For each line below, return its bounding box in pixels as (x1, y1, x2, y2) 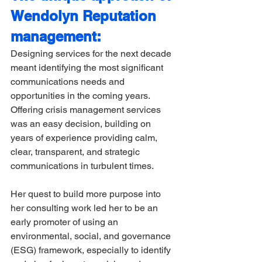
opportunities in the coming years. (11, 89, 152, 101)
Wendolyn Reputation (11, 7, 160, 24)
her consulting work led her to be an (11, 202, 160, 213)
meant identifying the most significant (11, 61, 166, 73)
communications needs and (11, 75, 127, 87)
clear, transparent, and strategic (11, 146, 142, 157)
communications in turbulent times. (11, 160, 156, 171)
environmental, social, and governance (11, 230, 173, 242)
